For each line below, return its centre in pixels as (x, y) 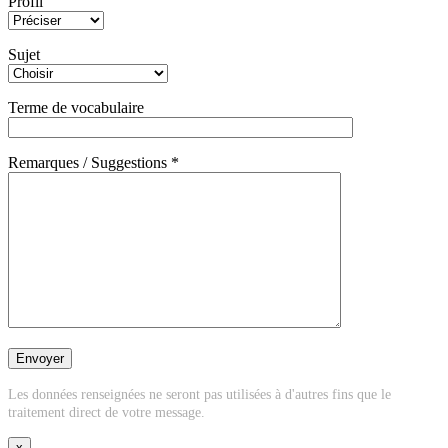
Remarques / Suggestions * (93, 162)
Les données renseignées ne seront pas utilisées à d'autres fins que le (199, 394)
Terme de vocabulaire (76, 107)
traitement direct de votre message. (106, 412)
